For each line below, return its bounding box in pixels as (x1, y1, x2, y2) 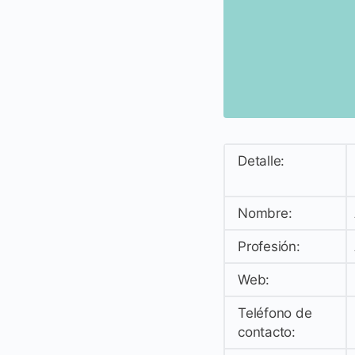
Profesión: (238, 238, 300, 254)
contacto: (238, 323, 296, 340)
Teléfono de (238, 304, 312, 321)
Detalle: (238, 152, 285, 169)
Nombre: (238, 204, 292, 221)
